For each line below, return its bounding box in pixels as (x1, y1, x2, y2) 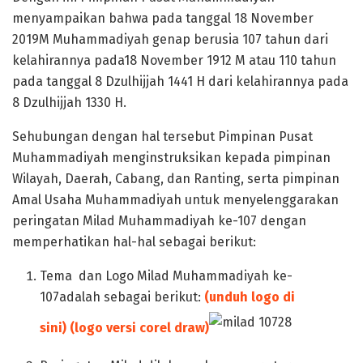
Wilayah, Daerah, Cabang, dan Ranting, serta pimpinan (12, 170, 340, 186)
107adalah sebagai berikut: (40, 288, 205, 305)
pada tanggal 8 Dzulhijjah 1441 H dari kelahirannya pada (12, 73, 348, 89)
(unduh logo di (204, 288, 296, 305)
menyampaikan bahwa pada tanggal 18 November (12, 10, 314, 26)
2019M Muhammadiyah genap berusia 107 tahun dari (12, 31, 328, 47)
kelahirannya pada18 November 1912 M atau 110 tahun (12, 52, 336, 68)
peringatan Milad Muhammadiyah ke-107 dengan (12, 212, 306, 228)
